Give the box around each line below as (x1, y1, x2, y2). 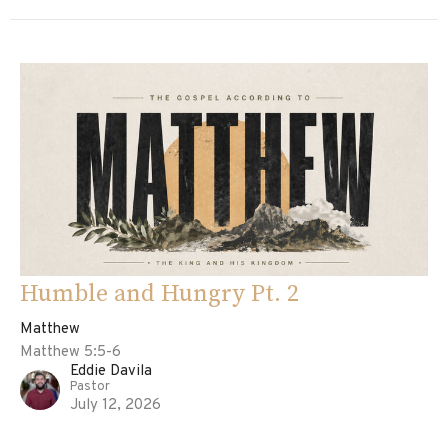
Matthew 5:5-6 (20, 342, 121, 362)
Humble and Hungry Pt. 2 (20, 278, 299, 309)
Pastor (70, 378, 110, 395)
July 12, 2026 (70, 395, 161, 415)
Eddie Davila (70, 361, 152, 381)
